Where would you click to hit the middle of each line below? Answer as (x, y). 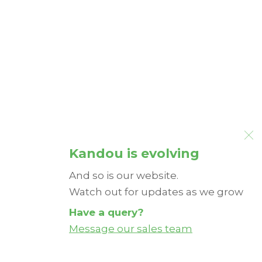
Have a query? (106, 211)
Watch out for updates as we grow (156, 191)
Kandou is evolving (134, 153)
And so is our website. (124, 175)
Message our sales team (131, 228)
